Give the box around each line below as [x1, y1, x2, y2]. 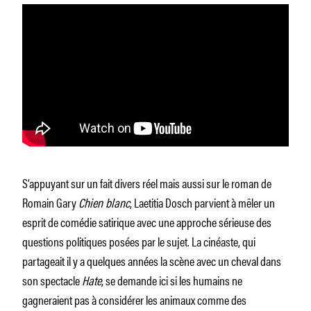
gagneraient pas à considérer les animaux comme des [22, 289, 246, 308]
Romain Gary [22, 192, 78, 211]
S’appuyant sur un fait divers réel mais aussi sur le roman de [22, 173, 271, 192]
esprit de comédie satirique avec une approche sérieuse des [22, 212, 271, 230]
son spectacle [22, 270, 82, 289]
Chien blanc [78, 192, 130, 211]
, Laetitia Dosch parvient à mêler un [130, 192, 275, 211]
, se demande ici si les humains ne [101, 270, 242, 289]
